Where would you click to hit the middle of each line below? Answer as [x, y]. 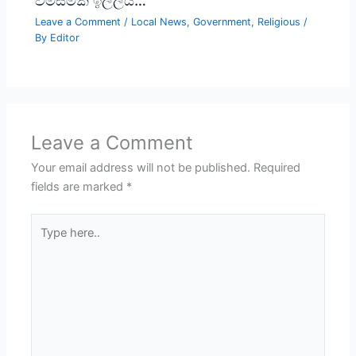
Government [222, 21]
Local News [159, 21]
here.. [46, 241]
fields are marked [79, 186]
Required [277, 167]
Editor [65, 37]
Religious [279, 21]
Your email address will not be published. [141, 167]
